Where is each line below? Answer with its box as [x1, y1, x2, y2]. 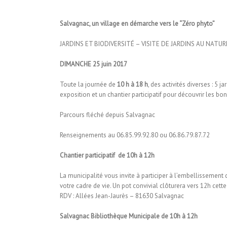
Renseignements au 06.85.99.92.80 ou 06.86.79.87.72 [59, 131, 210, 139]
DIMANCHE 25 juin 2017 [59, 60, 127, 68]
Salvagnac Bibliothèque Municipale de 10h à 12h [59, 212, 198, 220]
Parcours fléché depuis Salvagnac [59, 110, 155, 119]
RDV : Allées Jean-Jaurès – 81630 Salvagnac [59, 192, 184, 200]
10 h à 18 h [117, 80, 148, 89]
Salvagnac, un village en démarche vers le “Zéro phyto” [59, 19, 215, 28]
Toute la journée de [59, 80, 117, 89]
